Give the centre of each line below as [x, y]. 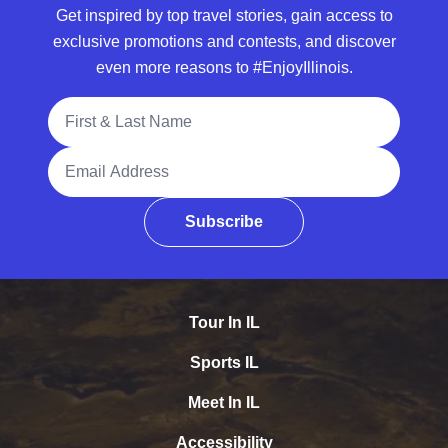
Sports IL [224, 363]
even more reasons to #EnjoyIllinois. [224, 68]
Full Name [84, 108]
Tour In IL [224, 323]
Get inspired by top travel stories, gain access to [224, 16]
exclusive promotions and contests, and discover [224, 42]
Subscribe [224, 222]
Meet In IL [224, 403]
